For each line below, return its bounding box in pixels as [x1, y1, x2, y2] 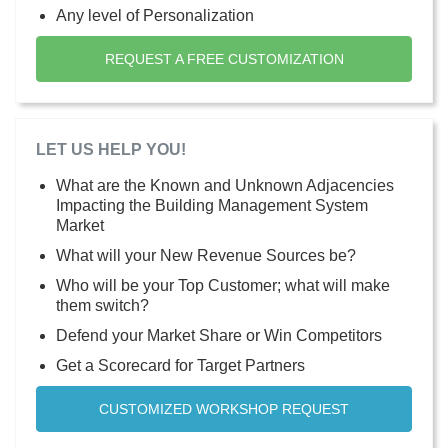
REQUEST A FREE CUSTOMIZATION [104, 50, 344, 67]
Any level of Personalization [56, 6, 254, 24]
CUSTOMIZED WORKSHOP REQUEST [99, 400, 349, 417]
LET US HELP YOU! [36, 140, 186, 158]
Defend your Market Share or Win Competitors [56, 326, 382, 344]
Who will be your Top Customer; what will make [56, 276, 390, 294]
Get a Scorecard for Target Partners [56, 356, 305, 374]
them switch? [56, 296, 149, 314]
